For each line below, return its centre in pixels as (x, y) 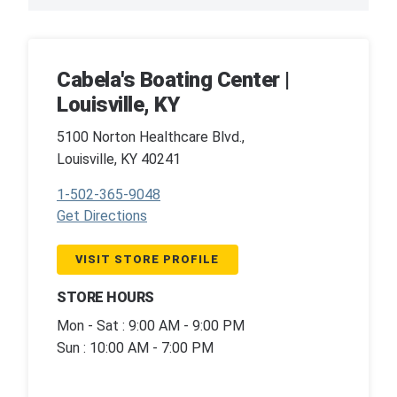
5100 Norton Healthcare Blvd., (151, 136)
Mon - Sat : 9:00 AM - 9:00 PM (151, 325)
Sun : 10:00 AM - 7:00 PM (135, 347)
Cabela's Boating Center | (173, 80)
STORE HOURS (105, 298)
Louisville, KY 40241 (119, 159)
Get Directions (102, 215)
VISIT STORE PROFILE (148, 259)
